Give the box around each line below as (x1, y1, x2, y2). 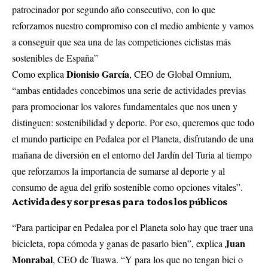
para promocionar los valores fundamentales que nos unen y (12, 100, 237, 113)
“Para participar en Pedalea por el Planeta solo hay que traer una (12, 220, 253, 233)
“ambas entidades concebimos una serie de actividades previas (12, 84, 246, 97)
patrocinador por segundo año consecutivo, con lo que (12, 3, 215, 16)
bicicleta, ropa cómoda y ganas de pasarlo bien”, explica (12, 236, 225, 249)
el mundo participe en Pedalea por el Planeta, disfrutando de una (12, 132, 254, 145)
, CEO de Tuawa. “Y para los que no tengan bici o (53, 252, 243, 266)
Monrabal (12, 252, 53, 266)
